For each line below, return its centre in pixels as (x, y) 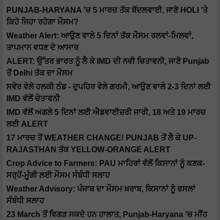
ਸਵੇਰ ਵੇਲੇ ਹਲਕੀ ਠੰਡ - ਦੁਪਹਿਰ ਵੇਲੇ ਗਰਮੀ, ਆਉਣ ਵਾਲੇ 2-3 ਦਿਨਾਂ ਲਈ (109, 87)
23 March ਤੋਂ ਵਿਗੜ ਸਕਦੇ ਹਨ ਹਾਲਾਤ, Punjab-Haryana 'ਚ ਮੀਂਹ (107, 215)
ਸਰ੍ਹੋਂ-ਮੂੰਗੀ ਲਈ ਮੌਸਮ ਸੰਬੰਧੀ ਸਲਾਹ (58, 175)
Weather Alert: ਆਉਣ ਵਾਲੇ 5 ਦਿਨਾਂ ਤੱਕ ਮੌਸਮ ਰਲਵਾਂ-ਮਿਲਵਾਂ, (100, 36)
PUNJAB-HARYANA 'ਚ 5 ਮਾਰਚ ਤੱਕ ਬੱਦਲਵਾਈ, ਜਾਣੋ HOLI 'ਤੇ (107, 10)
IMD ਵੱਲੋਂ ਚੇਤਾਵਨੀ (33, 99)
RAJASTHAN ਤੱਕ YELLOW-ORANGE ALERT (88, 150)
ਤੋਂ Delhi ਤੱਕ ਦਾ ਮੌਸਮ (40, 73)
